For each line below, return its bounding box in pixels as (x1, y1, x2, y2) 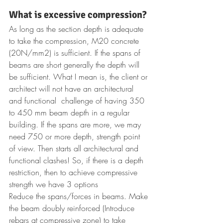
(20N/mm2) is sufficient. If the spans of (9, 47, 143, 59)
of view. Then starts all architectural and (9, 143, 141, 154)
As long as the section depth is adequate (9, 23, 146, 35)
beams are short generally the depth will (9, 59, 142, 71)
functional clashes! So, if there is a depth (9, 155, 146, 166)
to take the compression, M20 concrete (9, 35, 141, 47)
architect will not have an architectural (9, 83, 136, 95)
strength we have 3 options (9, 179, 98, 190)
